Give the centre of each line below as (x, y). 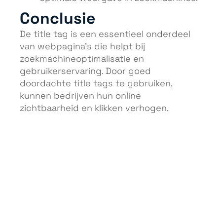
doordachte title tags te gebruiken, (96, 84)
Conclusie (57, 18)
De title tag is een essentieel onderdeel (105, 34)
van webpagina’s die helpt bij (82, 47)
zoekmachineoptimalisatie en (82, 59)
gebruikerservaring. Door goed (85, 71)
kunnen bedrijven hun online (80, 96)
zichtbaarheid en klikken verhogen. (94, 108)
